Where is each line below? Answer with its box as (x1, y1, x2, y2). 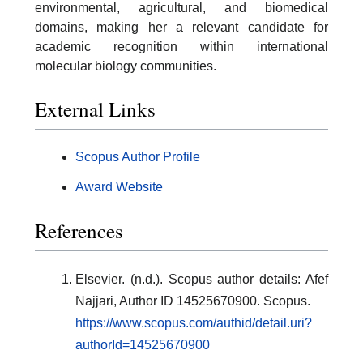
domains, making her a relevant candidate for (35, 19, 328, 34)
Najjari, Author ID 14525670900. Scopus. (75, 293, 310, 308)
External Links (35, 96, 156, 123)
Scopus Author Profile (75, 150, 200, 164)
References (35, 216, 123, 244)
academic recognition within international (35, 39, 328, 53)
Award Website (75, 180, 163, 194)
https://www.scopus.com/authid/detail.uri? (75, 315, 312, 330)
